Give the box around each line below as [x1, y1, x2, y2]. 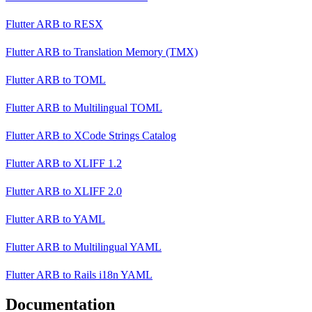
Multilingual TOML [71, 102, 162, 114]
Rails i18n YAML [71, 269, 153, 281]
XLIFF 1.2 [71, 157, 122, 170]
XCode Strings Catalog [71, 130, 176, 142]
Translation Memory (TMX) [71, 46, 198, 58]
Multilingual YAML [71, 241, 162, 253]
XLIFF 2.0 [71, 185, 122, 198]
